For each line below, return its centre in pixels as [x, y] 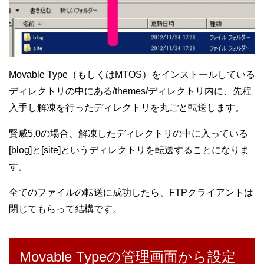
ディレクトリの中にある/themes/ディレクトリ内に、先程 [130, 91]
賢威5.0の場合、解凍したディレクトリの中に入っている [128, 134]
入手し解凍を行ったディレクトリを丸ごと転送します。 [127, 108]
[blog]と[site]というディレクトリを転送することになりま [129, 150]
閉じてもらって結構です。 [65, 209]
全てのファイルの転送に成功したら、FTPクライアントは [131, 193]
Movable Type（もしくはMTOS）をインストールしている [132, 75]
